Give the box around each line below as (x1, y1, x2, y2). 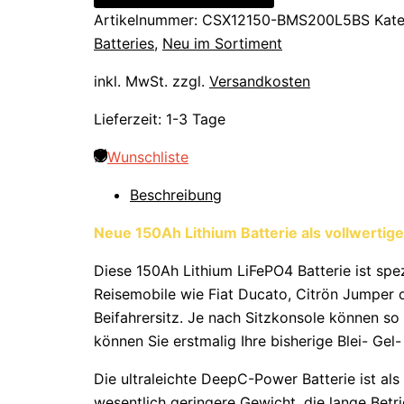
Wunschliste (107, 148, 188, 167)
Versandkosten (209, 72, 310, 91)
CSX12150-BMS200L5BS (202, 11, 370, 30)
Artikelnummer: (94, 11, 202, 30)
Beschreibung (130, 186, 222, 205)
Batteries (94, 34, 154, 53)
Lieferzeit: (94, 110, 166, 129)
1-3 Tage (166, 110, 225, 129)
